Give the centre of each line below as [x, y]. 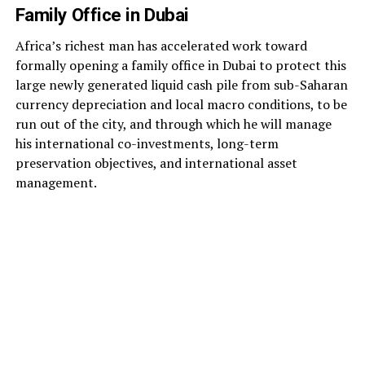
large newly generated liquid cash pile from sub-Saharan [181, 85]
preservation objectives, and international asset [156, 163]
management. [56, 183]
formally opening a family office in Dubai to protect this [180, 66]
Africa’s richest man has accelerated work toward [161, 46]
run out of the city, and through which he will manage [173, 124]
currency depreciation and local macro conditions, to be [181, 105]
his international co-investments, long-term [147, 144]
